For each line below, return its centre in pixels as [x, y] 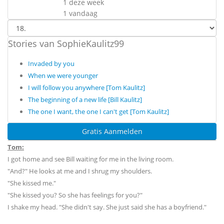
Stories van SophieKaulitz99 [66, 43]
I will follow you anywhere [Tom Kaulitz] [86, 87]
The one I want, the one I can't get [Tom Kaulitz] [98, 111]
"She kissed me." [32, 183]
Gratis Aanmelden [112, 131]
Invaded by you [51, 63]
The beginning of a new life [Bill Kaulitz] [85, 99]
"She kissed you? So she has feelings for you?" [75, 195]
